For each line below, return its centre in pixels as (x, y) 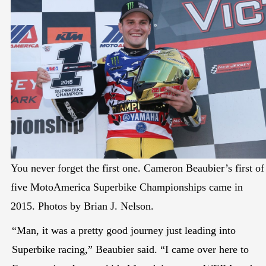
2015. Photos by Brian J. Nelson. (82, 206)
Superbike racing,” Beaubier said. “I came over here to (130, 249)
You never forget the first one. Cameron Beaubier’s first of (137, 168)
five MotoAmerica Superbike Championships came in (127, 187)
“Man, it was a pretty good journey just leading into (124, 230)
